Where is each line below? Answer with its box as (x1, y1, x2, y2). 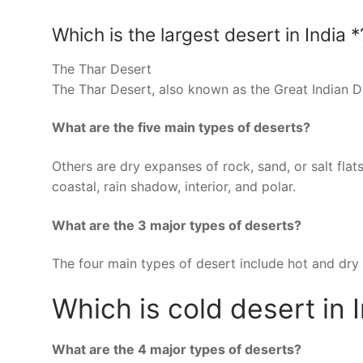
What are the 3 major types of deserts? (52, 216, 301, 233)
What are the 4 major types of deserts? (52, 341, 301, 358)
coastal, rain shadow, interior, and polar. (52, 178, 296, 195)
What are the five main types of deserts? (52, 119, 310, 136)
